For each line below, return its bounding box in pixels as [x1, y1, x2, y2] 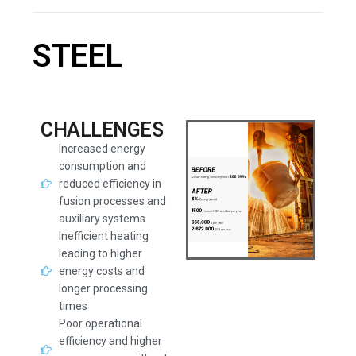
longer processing [58, 282, 148, 295]
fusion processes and [58, 195, 166, 207]
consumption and [58, 160, 146, 172]
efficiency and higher [58, 335, 162, 347]
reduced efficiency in [58, 177, 161, 190]
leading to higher [58, 247, 142, 260]
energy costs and [58, 265, 145, 277]
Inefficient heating [58, 230, 149, 242]
